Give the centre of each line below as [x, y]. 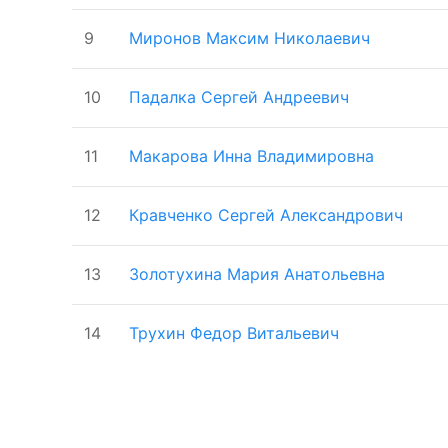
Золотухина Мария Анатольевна [257, 273]
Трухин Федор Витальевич [234, 332]
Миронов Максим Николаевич [249, 37]
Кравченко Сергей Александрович [266, 214]
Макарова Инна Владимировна [251, 155]
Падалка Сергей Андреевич [239, 96]
